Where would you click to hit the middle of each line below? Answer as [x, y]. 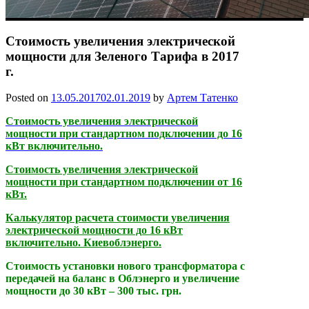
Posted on [28, 98]
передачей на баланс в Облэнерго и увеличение [122, 279]
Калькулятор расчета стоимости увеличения [118, 218]
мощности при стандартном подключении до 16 [124, 134]
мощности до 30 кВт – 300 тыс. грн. [93, 291]
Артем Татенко [202, 98]
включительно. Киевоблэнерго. [83, 243]
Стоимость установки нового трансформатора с [125, 266]
